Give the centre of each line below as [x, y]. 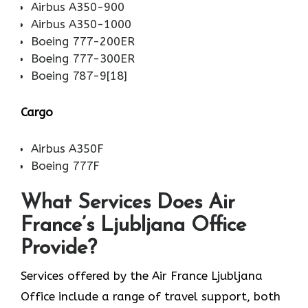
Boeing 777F [65, 165]
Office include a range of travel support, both [151, 297]
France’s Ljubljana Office [133, 226]
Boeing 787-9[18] [79, 75]
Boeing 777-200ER [83, 41]
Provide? [59, 249]
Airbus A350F [67, 148]
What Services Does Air [128, 203]
